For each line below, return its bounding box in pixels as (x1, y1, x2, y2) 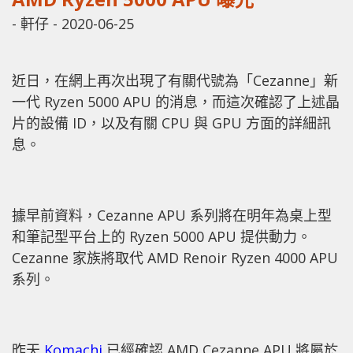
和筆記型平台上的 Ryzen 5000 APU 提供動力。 (12, 226, 311, 246)
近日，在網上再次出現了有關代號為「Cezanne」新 (12, 70, 338, 90)
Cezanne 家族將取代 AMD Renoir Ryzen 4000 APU (12, 247, 338, 267)
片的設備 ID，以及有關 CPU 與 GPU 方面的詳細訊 (12, 113, 331, 132)
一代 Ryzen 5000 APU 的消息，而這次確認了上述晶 (12, 91, 340, 111)
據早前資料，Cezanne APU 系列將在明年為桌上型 (12, 205, 332, 225)
